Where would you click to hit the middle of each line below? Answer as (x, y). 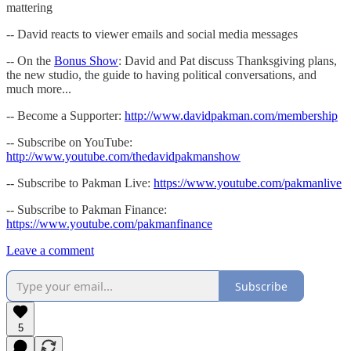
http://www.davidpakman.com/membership (231, 116)
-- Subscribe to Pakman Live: (80, 183)
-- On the (30, 61)
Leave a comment (50, 251)
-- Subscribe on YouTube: (69, 143)
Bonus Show (86, 61)
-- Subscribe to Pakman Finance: (87, 210)
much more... (39, 89)
